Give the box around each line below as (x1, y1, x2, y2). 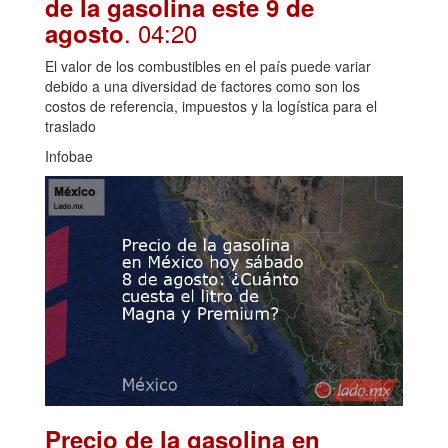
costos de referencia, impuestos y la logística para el (45, 95, 377, 116)
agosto (45, 15, 124, 50)
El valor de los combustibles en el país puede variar (45, 55, 371, 76)
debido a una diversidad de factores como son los (45, 75, 360, 96)
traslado (45, 115, 96, 136)
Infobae (45, 145, 93, 166)
